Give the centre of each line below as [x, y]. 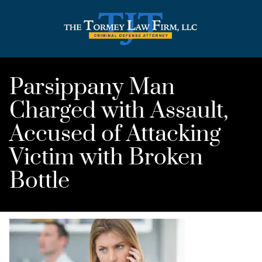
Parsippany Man [92, 88]
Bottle [39, 181]
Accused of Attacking [115, 135]
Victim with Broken [106, 158]
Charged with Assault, [119, 111]
